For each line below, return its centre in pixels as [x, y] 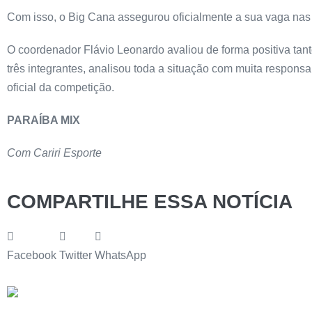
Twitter [76, 255]
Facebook [32, 255]
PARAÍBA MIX [44, 120]
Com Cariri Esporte [54, 153]
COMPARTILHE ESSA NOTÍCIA [150, 202]
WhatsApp [120, 255]
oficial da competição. [61, 87]
